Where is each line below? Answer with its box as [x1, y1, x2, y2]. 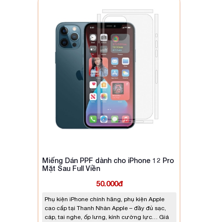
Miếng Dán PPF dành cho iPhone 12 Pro [42, 156, 174, 165]
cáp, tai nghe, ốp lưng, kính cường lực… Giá [45, 213, 169, 221]
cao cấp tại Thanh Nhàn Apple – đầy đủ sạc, [45, 204, 166, 212]
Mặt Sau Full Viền [42, 164, 100, 172]
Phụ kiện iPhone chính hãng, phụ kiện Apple [45, 195, 165, 203]
